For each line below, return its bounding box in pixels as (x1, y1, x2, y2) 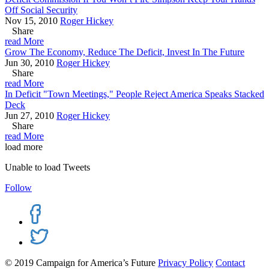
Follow (5, 183, 32, 193)
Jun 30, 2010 (5, 58, 54, 68)
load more (5, 142, 43, 153)
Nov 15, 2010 (5, 16, 58, 26)
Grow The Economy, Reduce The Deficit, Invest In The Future (5, 47, 244, 58)
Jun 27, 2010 (5, 110, 54, 121)
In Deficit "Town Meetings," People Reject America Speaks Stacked (5, 89, 264, 100)
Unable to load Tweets (5, 162, 90, 173)
